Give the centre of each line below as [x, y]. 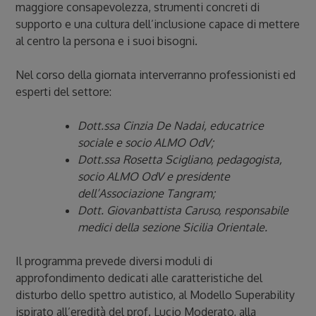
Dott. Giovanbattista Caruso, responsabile [183, 211]
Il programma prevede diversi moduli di [114, 261]
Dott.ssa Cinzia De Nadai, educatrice [171, 126]
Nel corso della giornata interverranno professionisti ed [156, 75]
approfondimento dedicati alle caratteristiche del [139, 278]
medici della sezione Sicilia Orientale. [173, 227]
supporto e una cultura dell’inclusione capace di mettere [158, 24]
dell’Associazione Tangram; [147, 194]
